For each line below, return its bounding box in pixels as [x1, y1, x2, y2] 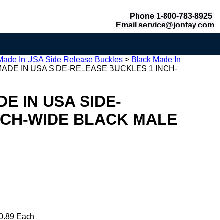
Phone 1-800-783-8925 [130, 12, 214, 20]
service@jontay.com [138, 21, 214, 29]
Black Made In [131, 55, 181, 64]
